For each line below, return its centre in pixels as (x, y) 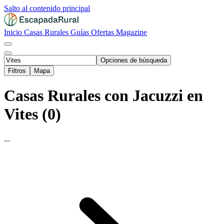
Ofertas (103, 32)
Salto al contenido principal (47, 8)
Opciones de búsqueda (134, 60)
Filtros (17, 71)
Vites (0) (32, 114)
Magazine (131, 32)
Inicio (14, 32)
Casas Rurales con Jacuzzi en (103, 96)
